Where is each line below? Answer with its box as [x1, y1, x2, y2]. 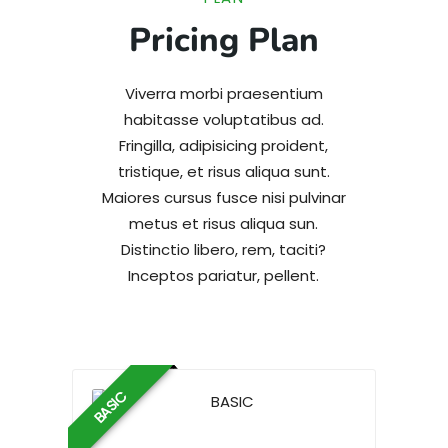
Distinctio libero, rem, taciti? [121, 238, 327, 260]
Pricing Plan [128, 17, 319, 63]
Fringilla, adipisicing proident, [119, 134, 329, 156]
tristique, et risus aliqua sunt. [117, 160, 330, 182]
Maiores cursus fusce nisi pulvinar [101, 186, 346, 208]
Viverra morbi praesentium [124, 82, 323, 104]
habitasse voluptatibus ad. [123, 108, 324, 130]
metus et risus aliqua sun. [129, 212, 319, 234]
